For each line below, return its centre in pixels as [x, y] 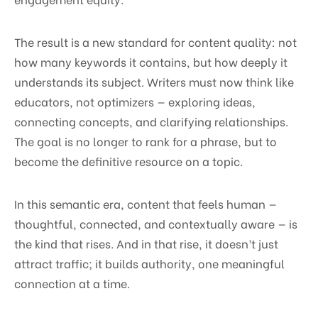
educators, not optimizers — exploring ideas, [135, 101]
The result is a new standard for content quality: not [155, 41]
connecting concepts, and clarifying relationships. [151, 121]
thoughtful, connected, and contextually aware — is [156, 223]
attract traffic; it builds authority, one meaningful [149, 263]
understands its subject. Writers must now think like [154, 81]
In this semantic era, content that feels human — [146, 203]
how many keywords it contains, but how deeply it [151, 61]
